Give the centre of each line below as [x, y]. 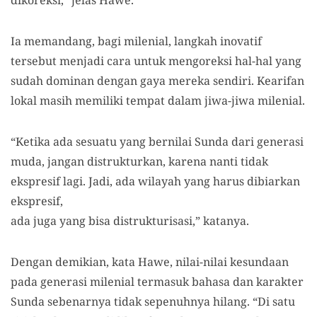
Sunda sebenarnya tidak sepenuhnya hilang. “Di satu [153, 302]
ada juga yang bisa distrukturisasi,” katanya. [130, 221]
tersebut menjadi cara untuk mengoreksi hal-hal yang [156, 61]
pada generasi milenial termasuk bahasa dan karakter [157, 282]
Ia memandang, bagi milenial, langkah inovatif [136, 41]
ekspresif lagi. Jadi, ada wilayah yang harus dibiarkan [155, 181]
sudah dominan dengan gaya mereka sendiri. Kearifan [157, 81]
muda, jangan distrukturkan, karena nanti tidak [139, 162]
